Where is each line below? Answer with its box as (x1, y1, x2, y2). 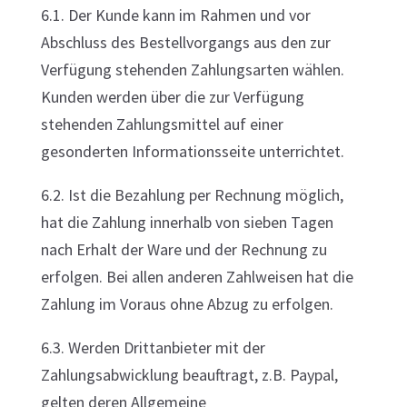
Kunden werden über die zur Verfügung (40, 86, 304, 107)
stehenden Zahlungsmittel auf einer (40, 114, 283, 134)
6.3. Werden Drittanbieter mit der (40, 337, 265, 358)
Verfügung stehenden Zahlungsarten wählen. (40, 59, 344, 80)
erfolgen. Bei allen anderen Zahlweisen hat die (40, 266, 353, 287)
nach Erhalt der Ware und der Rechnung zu (40, 239, 327, 260)
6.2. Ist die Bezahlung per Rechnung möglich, (40, 184, 343, 205)
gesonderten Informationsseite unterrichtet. (40, 141, 344, 162)
